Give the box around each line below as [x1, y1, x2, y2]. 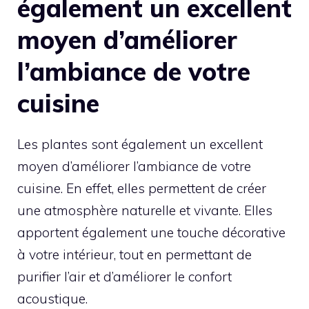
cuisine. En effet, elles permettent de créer [17, 180, 266, 197]
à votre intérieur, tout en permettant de [17, 246, 252, 263]
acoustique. [17, 290, 88, 308]
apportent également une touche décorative [17, 224, 286, 241]
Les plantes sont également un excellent [17, 136, 263, 153]
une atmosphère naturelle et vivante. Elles [17, 202, 272, 219]
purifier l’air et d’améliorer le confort [17, 268, 232, 286]
